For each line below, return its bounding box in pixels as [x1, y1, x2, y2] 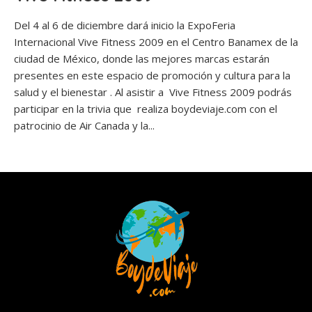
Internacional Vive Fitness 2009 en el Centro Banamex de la [14, 35, 298, 49]
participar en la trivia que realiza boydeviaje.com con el [14, 102, 277, 116]
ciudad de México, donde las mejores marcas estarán [14, 52, 270, 66]
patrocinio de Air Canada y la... [14, 118, 155, 133]
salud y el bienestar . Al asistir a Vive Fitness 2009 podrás [14, 85, 292, 100]
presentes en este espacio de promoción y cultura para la [14, 68, 290, 83]
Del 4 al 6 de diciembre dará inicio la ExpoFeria [14, 18, 235, 33]
